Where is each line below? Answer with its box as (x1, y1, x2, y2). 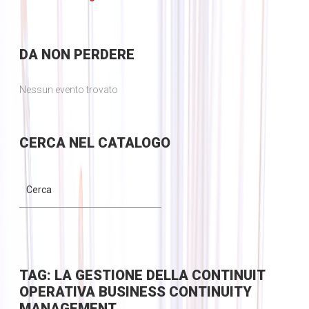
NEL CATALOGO (65, 134, 170, 152)
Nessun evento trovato (19, 84, 118, 96)
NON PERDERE (37, 46, 134, 63)
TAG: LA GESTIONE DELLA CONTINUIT (19, 267, 265, 284)
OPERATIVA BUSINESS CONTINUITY (19, 283, 252, 301)
